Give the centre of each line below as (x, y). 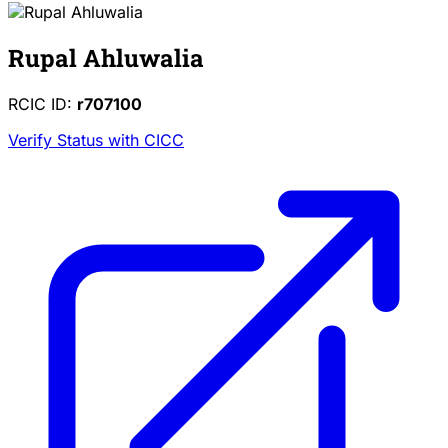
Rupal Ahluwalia (106, 57)
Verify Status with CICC (96, 139)
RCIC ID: (42, 103)
